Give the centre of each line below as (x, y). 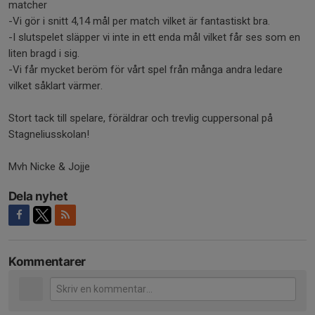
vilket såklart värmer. (57, 86)
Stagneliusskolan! (49, 134)
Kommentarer (47, 262)
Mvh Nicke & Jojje (49, 167)
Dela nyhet (38, 196)
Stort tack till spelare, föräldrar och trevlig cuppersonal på (141, 118)
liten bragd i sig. (44, 53)
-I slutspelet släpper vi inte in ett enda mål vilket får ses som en (154, 37)
